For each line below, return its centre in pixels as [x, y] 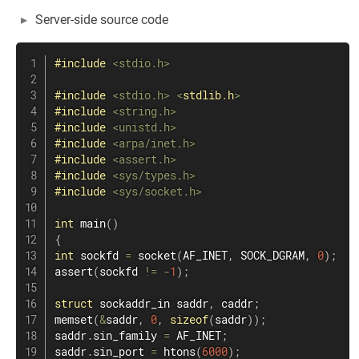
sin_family [128, 335]
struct [74, 303]
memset [74, 319]
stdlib [202, 95]
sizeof [189, 319]
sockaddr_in [135, 303]
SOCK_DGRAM [269, 255]
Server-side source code [102, 19]
